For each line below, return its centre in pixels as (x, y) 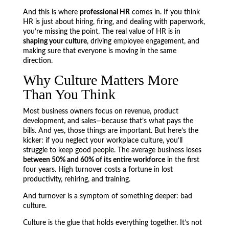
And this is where (51, 12)
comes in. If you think (165, 12)
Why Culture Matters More (100, 80)
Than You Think (69, 94)
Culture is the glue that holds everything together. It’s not (112, 223)
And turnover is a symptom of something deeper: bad (107, 196)
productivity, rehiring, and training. (76, 179)
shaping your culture (55, 41)
